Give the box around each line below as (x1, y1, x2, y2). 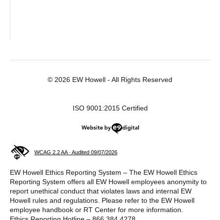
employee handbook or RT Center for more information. (10, 206, 183, 214)
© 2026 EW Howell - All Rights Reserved (48, 75, 172, 83)
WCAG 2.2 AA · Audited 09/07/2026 (34, 149, 117, 156)
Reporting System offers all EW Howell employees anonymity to (10, 178, 207, 186)
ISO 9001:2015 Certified (72, 104, 148, 112)
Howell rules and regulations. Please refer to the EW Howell (10, 196, 194, 205)
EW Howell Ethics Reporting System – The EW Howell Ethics (10, 168, 197, 177)
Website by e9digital (80, 122, 143, 131)
